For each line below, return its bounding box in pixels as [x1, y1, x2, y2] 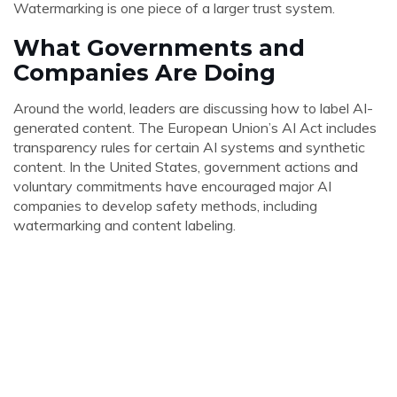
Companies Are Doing [13, 58, 276, 86]
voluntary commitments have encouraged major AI [13, 177, 331, 195]
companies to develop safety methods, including [13, 197, 317, 214]
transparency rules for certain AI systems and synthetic [13, 138, 365, 156]
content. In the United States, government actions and [13, 158, 358, 175]
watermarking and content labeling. [13, 216, 236, 234]
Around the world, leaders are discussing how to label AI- [13, 99, 373, 117]
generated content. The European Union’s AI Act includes [13, 119, 377, 136]
